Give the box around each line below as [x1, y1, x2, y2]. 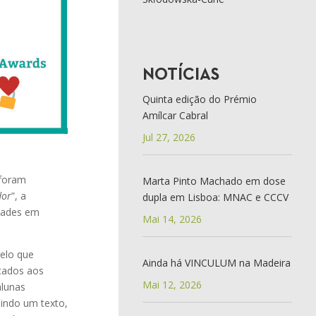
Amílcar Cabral [142, 108, 208, 122]
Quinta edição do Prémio [142, 92, 257, 106]
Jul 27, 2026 [142, 130, 195, 144]
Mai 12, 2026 [142, 277, 202, 291]
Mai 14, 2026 [142, 212, 202, 226]
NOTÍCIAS [142, 67, 219, 83]
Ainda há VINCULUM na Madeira [142, 255, 291, 269]
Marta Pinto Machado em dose [142, 174, 286, 188]
